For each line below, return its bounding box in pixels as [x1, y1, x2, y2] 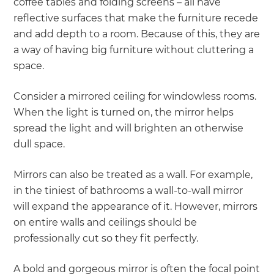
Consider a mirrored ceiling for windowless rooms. [13, 91, 257, 103]
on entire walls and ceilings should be [13, 217, 198, 229]
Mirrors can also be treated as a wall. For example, [13, 169, 253, 181]
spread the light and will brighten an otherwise [13, 122, 244, 135]
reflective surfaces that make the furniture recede [13, 12, 259, 24]
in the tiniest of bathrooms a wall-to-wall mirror [13, 185, 243, 197]
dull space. [13, 138, 65, 150]
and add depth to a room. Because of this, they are [13, 28, 261, 40]
